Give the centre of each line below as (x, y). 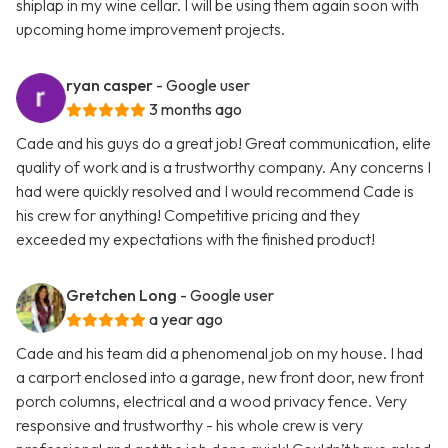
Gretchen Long (121, 295)
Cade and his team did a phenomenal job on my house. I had (219, 353)
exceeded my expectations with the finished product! (195, 239)
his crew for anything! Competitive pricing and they (188, 215)
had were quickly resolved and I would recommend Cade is (215, 191)
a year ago (186, 319)
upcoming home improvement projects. (150, 29)
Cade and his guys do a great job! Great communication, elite (223, 143)
